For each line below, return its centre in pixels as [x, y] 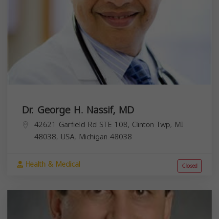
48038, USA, [56, 137]
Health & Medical [52, 165]
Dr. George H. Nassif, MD [78, 110]
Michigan [93, 137]
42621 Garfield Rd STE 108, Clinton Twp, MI [109, 125]
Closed [190, 166]
